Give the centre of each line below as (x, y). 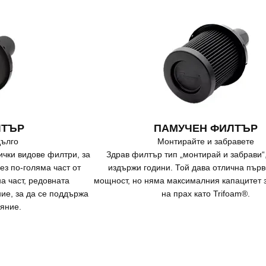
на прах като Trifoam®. (205, 194)
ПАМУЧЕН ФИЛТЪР (205, 129)
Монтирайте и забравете (205, 142)
